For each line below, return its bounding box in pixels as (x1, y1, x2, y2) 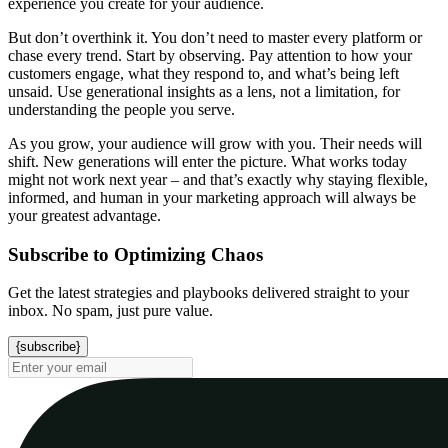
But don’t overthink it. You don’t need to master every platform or (8, 28, 422, 46)
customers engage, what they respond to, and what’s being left (8, 64, 399, 82)
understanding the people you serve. (8, 100, 235, 118)
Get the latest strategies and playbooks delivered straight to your (8, 284, 409, 302)
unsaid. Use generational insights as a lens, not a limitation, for (8, 82, 400, 100)
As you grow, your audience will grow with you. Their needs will (8, 134, 422, 152)
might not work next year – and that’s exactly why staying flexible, (8, 170, 428, 188)
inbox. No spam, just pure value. (8, 302, 213, 320)
